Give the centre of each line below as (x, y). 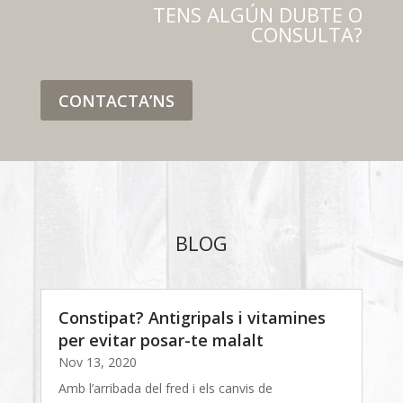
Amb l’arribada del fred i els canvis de (165, 388)
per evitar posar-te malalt (161, 340)
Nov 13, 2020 (97, 362)
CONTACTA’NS (116, 100)
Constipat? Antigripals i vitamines (192, 317)
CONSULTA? (307, 35)
